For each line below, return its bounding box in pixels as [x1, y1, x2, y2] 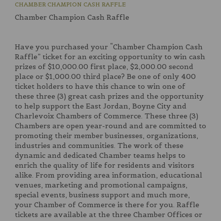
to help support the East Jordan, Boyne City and [15, 102, 186, 111]
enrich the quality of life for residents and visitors [15, 161, 194, 170]
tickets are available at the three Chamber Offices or [15, 210, 202, 220]
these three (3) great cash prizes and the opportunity [15, 92, 204, 101]
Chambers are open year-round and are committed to [15, 121, 206, 131]
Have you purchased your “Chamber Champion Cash [15, 42, 203, 52]
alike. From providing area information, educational [15, 171, 202, 180]
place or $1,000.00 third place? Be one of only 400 [15, 72, 196, 81]
